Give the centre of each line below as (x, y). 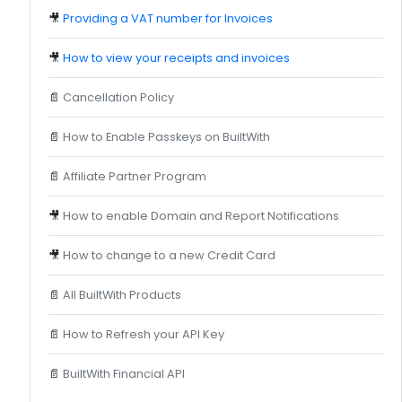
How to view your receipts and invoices (176, 57)
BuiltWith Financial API (124, 373)
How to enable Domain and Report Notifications (201, 215)
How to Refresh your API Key (144, 334)
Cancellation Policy (118, 97)
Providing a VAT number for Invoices (168, 18)
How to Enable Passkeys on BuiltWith (166, 136)
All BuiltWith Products (122, 294)
